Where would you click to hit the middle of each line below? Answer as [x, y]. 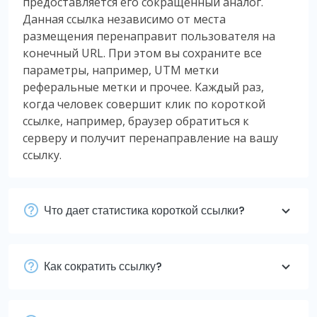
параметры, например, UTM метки [121, 70]
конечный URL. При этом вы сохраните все [142, 53]
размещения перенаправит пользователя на [149, 36]
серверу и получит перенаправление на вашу [150, 138]
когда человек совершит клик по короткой [144, 104]
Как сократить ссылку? [103, 266]
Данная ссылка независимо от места [124, 19]
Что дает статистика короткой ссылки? [144, 210]
